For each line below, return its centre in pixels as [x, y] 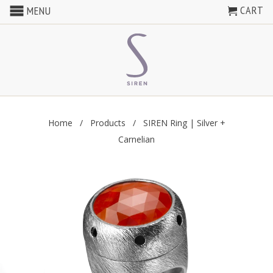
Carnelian [136, 139]
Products [108, 123]
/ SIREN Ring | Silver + [175, 123]
